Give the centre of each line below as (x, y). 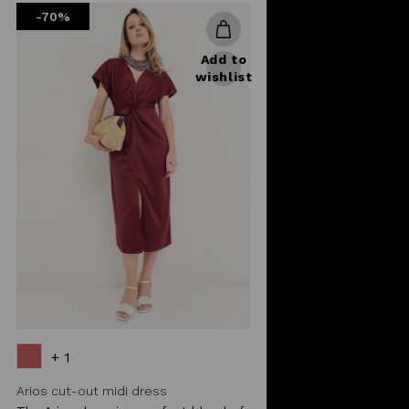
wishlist (224, 76)
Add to (224, 59)
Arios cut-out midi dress (92, 390)
